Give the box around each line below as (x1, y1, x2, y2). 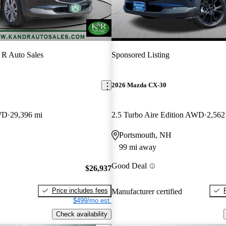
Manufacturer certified (111, 187, 182, 196)
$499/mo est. (73, 196, 111, 204)
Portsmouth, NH (119, 131, 172, 140)
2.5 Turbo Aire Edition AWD (111, 110, 204, 120)
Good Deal (111, 161, 147, 171)
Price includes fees (51, 186, 108, 194)
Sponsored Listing (111, 50, 169, 59)
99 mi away (119, 143, 156, 152)
